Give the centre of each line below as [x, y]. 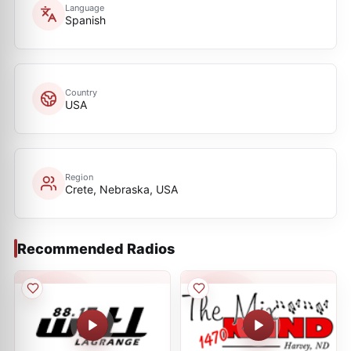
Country [81, 92]
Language [85, 7]
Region [79, 177]
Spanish [85, 20]
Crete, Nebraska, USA [121, 189]
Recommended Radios [96, 248]
